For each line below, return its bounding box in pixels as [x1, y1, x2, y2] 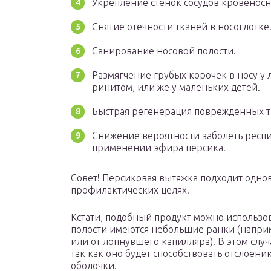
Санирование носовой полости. [92, 45, 236, 57]
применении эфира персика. [92, 142, 226, 154]
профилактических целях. [71, 184, 189, 196]
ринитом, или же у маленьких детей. [92, 82, 260, 93]
